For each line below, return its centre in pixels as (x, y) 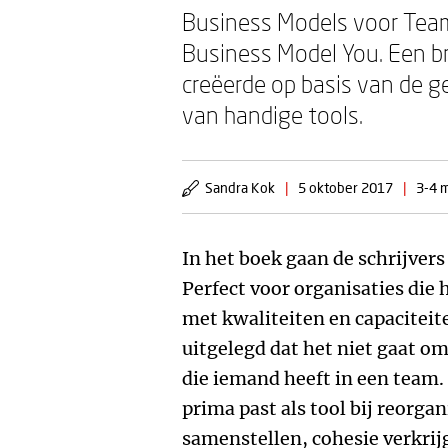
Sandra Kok (240, 187)
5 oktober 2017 (345, 187)
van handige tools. (272, 114)
